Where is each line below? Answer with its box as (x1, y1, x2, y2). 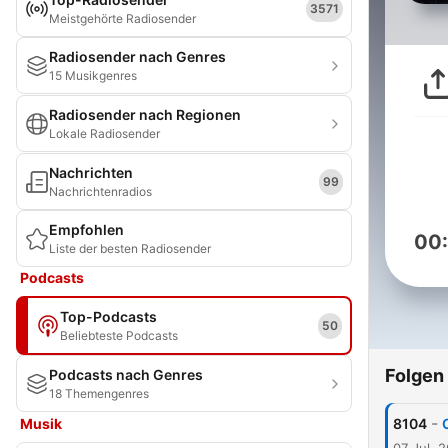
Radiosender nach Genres (49, 48, 226, 65)
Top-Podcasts (60, 308, 157, 325)
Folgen (385, 365, 444, 386)
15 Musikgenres (49, 68, 137, 83)
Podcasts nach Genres (49, 366, 203, 383)
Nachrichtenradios (49, 184, 152, 199)
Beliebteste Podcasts (60, 328, 178, 343)
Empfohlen (49, 221, 124, 238)
